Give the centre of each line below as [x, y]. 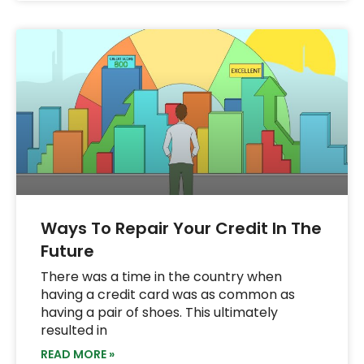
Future [67, 251]
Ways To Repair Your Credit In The [181, 228]
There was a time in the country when [161, 276]
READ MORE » [78, 354]
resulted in [74, 330]
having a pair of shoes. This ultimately [159, 312]
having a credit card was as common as [168, 294]
